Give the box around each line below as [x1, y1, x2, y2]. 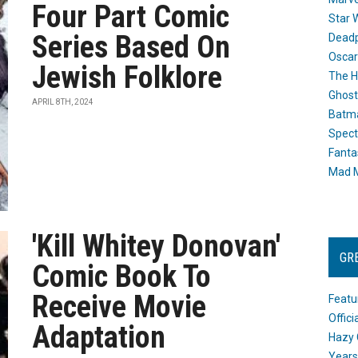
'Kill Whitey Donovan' [32, 229, 281, 264]
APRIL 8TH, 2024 [32, 97, 94, 106]
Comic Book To [32, 259, 212, 294]
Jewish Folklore [32, 60, 223, 95]
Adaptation [32, 320, 166, 355]
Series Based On [32, 30, 231, 65]
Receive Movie [32, 289, 207, 324]
